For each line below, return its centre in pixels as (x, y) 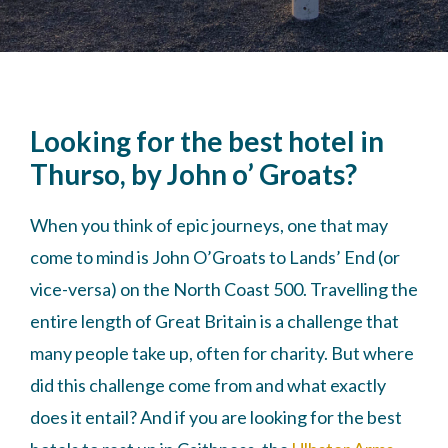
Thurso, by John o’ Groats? (193, 174)
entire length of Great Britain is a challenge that (214, 321)
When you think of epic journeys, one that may (209, 225)
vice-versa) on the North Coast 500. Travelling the (224, 289)
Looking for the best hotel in (207, 141)
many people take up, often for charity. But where (222, 353)
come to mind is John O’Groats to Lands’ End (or (215, 257)
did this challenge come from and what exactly (208, 385)
